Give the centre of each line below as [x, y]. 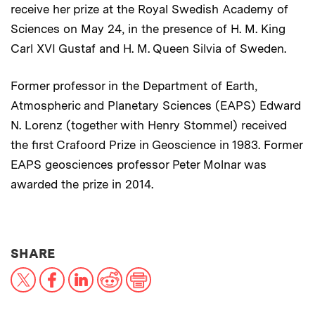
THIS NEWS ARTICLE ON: [135, 252]
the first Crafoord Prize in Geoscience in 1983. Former [156, 144]
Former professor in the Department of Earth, [134, 85]
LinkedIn [116, 272]
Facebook [91, 272]
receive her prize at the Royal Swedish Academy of [149, 9]
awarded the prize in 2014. [82, 184]
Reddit [139, 272]
